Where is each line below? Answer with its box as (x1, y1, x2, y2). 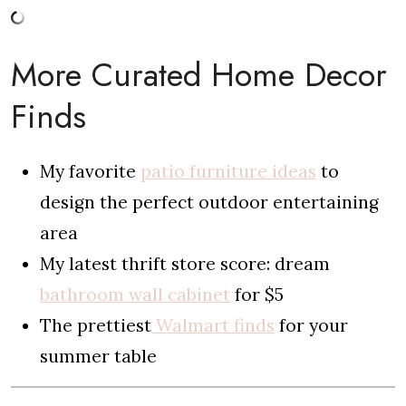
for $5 (230, 283, 284, 305)
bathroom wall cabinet (40, 283, 230, 305)
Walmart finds (151, 314, 275, 336)
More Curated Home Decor (11, 50, 387, 99)
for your (275, 314, 348, 336)
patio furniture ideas (140, 159, 316, 182)
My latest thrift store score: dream (40, 252, 330, 275)
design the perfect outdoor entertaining (40, 190, 379, 213)
